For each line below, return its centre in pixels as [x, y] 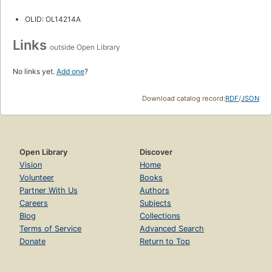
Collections [160, 216]
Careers [34, 203]
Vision [31, 165]
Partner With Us [49, 191]
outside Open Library [85, 47]
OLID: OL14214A [53, 19]
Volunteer [37, 178]
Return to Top [165, 242]
